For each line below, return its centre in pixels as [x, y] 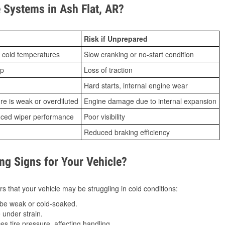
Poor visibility [104, 117]
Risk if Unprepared [116, 39]
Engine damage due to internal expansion [150, 101]
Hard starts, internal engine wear [136, 85]
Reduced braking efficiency [127, 132]
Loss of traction [108, 70]
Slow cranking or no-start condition [139, 54]
